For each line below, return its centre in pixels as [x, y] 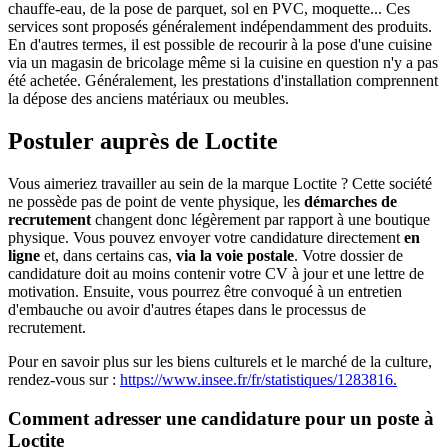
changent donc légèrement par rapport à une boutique [260, 220]
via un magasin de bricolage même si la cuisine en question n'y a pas [223, 63]
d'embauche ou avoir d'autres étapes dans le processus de [187, 310]
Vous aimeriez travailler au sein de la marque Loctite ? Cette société [220, 184]
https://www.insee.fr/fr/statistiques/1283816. [258, 380]
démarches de [350, 202]
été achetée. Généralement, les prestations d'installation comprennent [223, 81]
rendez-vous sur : [64, 380]
